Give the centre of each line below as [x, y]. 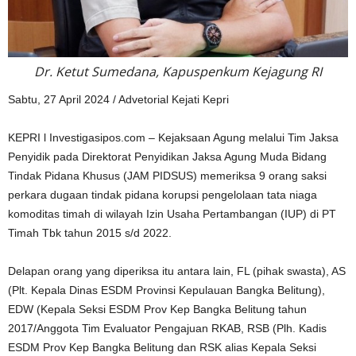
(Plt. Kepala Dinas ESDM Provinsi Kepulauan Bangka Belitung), [166, 290]
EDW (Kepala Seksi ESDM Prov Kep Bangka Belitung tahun [157, 309]
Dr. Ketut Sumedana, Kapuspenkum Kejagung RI [178, 71]
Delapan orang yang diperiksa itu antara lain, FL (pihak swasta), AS [177, 271]
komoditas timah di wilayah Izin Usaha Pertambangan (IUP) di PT [172, 213]
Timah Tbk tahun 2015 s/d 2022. [90, 232]
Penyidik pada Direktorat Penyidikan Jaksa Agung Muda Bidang [167, 156]
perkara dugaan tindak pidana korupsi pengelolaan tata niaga [163, 194]
